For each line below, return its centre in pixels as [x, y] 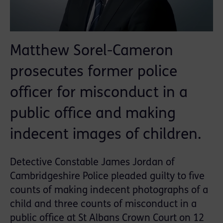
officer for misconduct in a [99, 94]
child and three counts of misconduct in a [103, 205]
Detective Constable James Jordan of [92, 163]
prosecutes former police [94, 73]
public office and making [93, 114]
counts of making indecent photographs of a [109, 191]
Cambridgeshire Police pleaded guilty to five [107, 177]
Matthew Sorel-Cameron [92, 52]
